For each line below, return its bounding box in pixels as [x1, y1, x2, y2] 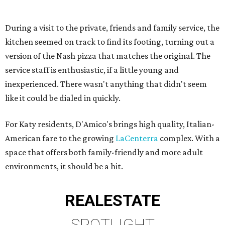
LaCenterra [116, 133, 158, 144]
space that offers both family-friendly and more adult [5, 147, 203, 158]
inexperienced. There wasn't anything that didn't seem [5, 79, 207, 89]
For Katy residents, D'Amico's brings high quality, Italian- [5, 119, 214, 130]
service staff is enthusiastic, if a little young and [5, 65, 179, 75]
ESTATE [103, 191, 160, 210]
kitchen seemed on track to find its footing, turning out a [5, 37, 214, 47]
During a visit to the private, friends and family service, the [5, 23, 219, 33]
